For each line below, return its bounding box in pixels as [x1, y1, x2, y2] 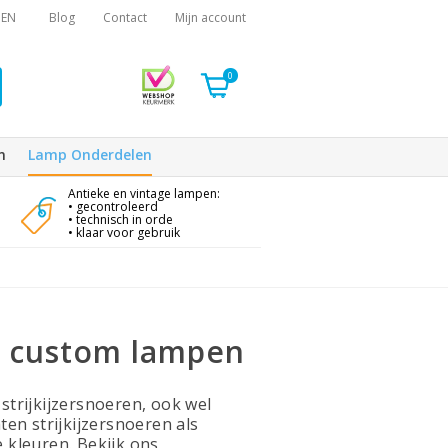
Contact [103, 9, 147, 26]
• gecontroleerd [67, 198, 158, 215]
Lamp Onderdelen [28, 145, 152, 164]
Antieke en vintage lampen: [67, 185, 220, 202]
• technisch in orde [67, 211, 173, 228]
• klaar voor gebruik [67, 224, 180, 241]
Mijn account [175, 9, 246, 26]
